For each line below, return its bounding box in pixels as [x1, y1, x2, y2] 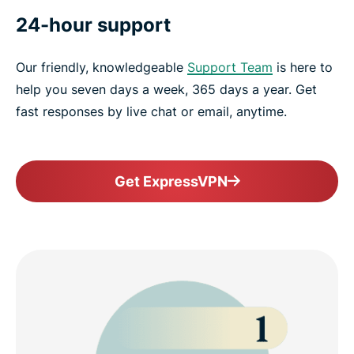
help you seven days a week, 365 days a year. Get [16, 81, 317, 97]
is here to [273, 58, 333, 75]
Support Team [187, 58, 273, 75]
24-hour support [16, 13, 171, 36]
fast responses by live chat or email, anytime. [16, 103, 287, 119]
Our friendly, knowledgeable [16, 58, 187, 75]
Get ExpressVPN [114, 172, 228, 190]
